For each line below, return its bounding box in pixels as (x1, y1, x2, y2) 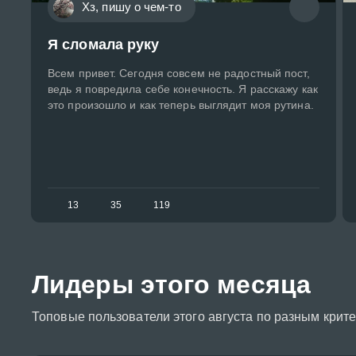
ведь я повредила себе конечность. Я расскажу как (48, 83, 318, 96)
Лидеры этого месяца (32, 270, 311, 300)
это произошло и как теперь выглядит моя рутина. (48, 99, 314, 112)
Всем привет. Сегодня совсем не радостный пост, (48, 67, 310, 80)
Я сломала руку (48, 37, 160, 53)
